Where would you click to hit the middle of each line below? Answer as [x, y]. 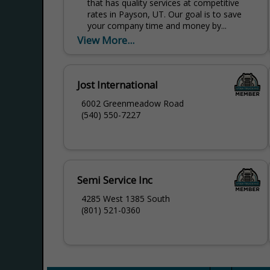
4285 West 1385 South [126, 198]
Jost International [118, 85]
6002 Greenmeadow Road [133, 103]
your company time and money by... [157, 25]
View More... [106, 40]
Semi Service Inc [115, 180]
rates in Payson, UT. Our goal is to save [165, 14]
